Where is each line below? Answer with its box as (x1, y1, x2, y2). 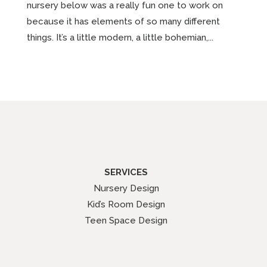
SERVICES (104, 166, 148, 178)
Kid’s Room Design (87, 198, 165, 210)
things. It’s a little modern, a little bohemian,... (26, 32, 213, 43)
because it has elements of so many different (26, 15, 220, 27)
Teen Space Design (85, 215, 167, 226)
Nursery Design (93, 182, 159, 194)
